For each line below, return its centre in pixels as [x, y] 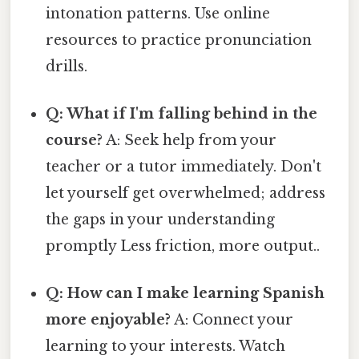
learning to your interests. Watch [166, 347]
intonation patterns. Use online [158, 13]
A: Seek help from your [190, 141]
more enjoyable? [109, 320]
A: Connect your [232, 320]
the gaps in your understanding [161, 220]
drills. [67, 66]
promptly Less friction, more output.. [183, 246]
